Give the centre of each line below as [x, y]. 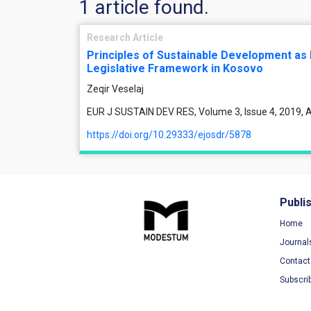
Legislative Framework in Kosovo [175, 68]
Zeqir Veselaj [115, 89]
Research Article [125, 37]
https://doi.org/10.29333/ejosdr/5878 [169, 135]
